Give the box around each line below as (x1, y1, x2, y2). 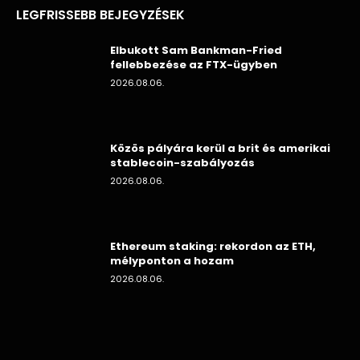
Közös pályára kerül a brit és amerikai (110, 141, 330, 157)
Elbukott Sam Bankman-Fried (110, 43, 282, 59)
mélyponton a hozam (110, 252, 234, 268)
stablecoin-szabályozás (110, 155, 255, 171)
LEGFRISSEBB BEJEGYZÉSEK (16, 6, 185, 25)
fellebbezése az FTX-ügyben (110, 57, 277, 73)
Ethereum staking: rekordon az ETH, (110, 238, 316, 254)
